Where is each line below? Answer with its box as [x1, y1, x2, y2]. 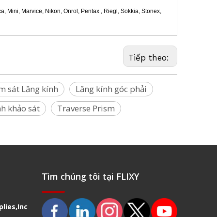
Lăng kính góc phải [76, 83, 147, 95]
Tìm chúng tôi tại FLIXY [42, 170, 139, 183]
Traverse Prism [57, 103, 115, 114]
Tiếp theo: [128, 53, 172, 63]
